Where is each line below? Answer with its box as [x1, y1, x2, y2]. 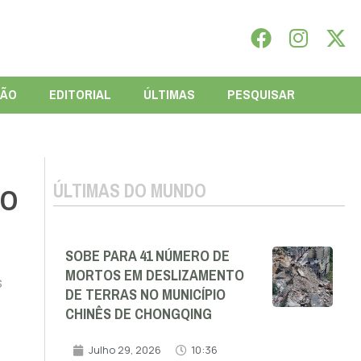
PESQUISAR [226, 81, 295, 107]
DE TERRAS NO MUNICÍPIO [64, 281, 226, 309]
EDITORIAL [48, 81, 111, 107]
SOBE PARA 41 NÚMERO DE [64, 243, 230, 271]
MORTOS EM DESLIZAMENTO [64, 262, 244, 290]
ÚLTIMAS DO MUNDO [52, 173, 206, 208]
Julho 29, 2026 [88, 342, 161, 358]
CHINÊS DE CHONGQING [64, 301, 212, 329]
